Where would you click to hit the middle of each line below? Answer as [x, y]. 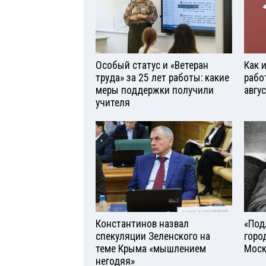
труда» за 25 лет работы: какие [162, 78]
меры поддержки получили [155, 91]
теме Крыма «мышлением [151, 248]
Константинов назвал [142, 224]
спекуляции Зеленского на [153, 236]
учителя [113, 103]
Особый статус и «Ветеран [152, 66]
